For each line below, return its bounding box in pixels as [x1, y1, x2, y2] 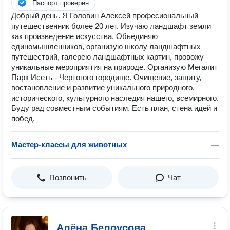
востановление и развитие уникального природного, [11, 83, 195, 92]
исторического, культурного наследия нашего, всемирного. [11, 93, 219, 102]
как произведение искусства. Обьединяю [11, 32, 158, 41]
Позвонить [49, 173, 87, 182]
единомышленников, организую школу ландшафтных [11, 42, 201, 51]
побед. [11, 114, 35, 123]
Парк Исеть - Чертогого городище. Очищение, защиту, [11, 73, 201, 82]
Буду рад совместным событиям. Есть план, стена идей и [11, 104, 217, 112]
